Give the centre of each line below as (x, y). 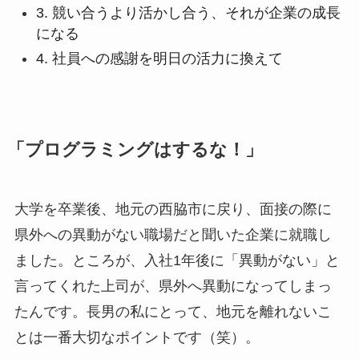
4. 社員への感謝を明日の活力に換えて (159, 58)
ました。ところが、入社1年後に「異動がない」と (177, 260)
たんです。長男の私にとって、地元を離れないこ (173, 311)
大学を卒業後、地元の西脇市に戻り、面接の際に (173, 209)
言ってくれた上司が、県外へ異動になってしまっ (173, 286)
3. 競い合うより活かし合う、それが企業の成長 (188, 13)
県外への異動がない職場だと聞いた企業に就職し (173, 234)
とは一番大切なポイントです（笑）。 (137, 337)
